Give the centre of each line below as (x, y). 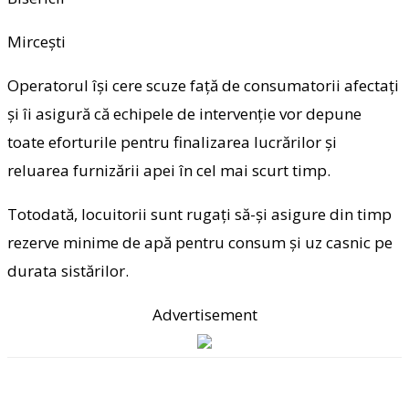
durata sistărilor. (68, 270)
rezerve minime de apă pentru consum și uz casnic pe (200, 242)
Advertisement (204, 314)
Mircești (37, 41)
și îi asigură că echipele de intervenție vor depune (184, 113)
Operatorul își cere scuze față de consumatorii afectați (203, 85)
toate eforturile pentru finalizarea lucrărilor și (172, 142)
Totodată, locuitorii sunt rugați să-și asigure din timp (199, 214)
